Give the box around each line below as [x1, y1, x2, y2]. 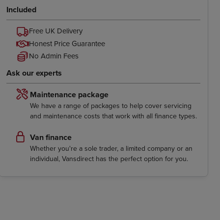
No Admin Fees [28, 51, 79, 61]
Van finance [29, 131, 72, 143]
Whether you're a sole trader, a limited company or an [29, 143, 192, 153]
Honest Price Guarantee [28, 38, 105, 49]
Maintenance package [29, 88, 109, 100]
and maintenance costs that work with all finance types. [29, 110, 197, 121]
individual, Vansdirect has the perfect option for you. [29, 153, 188, 164]
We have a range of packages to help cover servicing [29, 100, 192, 110]
